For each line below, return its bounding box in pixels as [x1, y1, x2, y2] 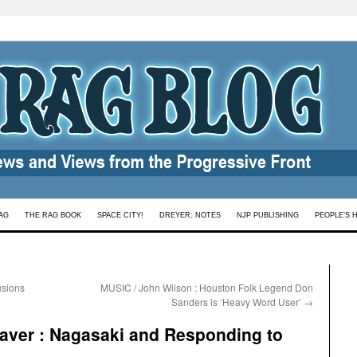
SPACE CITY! [97, 211, 143, 219]
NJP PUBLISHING [237, 211, 299, 219]
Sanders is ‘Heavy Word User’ [171, 295, 304, 308]
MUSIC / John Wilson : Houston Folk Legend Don [100, 280, 313, 294]
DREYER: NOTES [159, 211, 221, 219]
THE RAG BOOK [25, 211, 81, 219]
